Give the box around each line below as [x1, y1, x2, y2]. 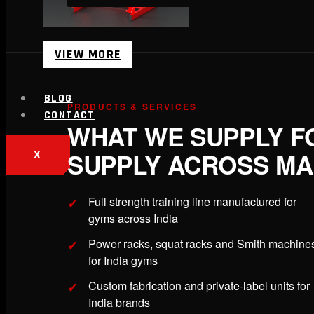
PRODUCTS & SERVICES [67, 100, 198, 114]
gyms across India [88, 210, 178, 227]
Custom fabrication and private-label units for [88, 278, 310, 294]
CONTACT [44, 108, 95, 123]
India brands [88, 294, 150, 311]
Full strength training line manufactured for [88, 193, 296, 210]
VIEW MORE [55, 46, 121, 63]
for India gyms [88, 252, 158, 269]
